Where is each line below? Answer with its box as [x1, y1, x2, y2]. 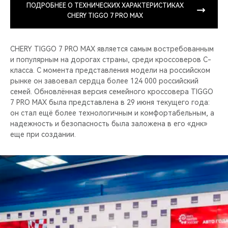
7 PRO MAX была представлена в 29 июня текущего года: [10, 98, 210, 106]
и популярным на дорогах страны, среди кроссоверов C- [10, 55, 211, 64]
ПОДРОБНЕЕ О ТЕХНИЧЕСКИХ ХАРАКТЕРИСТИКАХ [26, 2, 184, 9]
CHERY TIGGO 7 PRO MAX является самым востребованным [10, 44, 214, 53]
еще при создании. [10, 130, 76, 138]
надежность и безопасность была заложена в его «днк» [10, 119, 207, 128]
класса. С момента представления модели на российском [10, 66, 210, 74]
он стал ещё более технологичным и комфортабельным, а [10, 108, 214, 117]
